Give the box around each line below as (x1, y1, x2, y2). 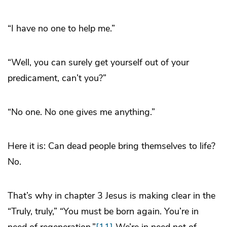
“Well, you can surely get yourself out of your (8, 56, 189, 69)
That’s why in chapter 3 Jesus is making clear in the (8, 190, 215, 202)
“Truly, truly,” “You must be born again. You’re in (8, 205, 199, 218)
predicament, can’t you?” (8, 72, 106, 85)
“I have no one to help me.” (8, 22, 115, 35)
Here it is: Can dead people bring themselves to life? (8, 140, 215, 153)
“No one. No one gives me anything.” (8, 106, 155, 119)
